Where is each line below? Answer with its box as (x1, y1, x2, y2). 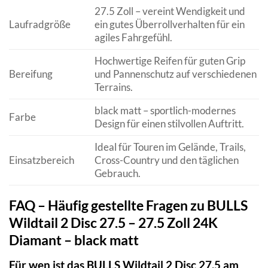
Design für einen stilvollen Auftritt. (94, 117, 244, 130)
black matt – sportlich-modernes (94, 103, 236, 117)
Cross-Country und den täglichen (94, 153, 239, 166)
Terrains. (94, 80, 133, 93)
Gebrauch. (94, 166, 141, 179)
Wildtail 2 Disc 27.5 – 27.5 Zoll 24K (9, 214, 218, 232)
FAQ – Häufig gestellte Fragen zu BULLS (9, 197, 248, 214)
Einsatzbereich (9, 153, 74, 166)
